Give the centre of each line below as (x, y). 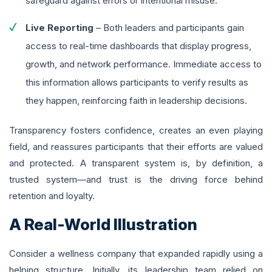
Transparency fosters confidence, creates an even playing (136, 131)
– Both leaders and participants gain (169, 28)
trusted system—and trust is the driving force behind (136, 180)
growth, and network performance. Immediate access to (144, 64)
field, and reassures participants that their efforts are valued (136, 147)
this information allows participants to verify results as (137, 83)
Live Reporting (59, 28)
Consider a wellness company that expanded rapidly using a (136, 254)
